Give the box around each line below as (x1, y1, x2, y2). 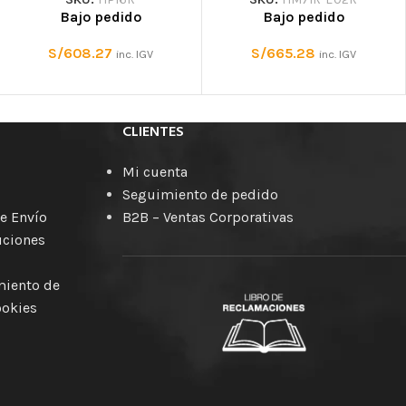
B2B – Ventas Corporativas (121, 208, 294, 226)
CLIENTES (121, 120, 184, 144)
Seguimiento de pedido (121, 185, 278, 203)
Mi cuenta (121, 162, 188, 180)
